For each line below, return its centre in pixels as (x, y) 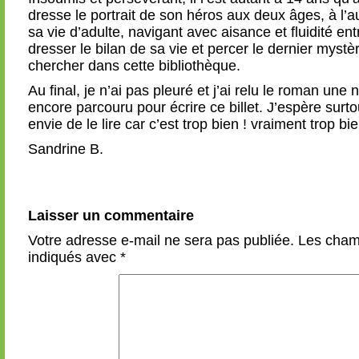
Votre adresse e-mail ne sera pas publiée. (161, 240)
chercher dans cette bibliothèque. (134, 66)
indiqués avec (74, 257)
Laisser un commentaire (111, 216)
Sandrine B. (66, 149)
